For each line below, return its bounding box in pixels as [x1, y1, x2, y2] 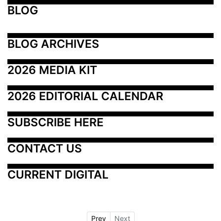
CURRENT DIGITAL [7, 167, 109, 182]
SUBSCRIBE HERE [7, 115, 104, 129]
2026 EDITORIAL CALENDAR [7, 89, 163, 103]
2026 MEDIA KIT [7, 63, 97, 77]
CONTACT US [7, 141, 82, 155]
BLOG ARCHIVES [7, 37, 99, 51]
